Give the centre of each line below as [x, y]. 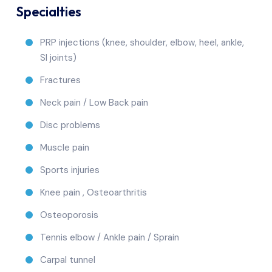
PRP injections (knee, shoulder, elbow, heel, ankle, [142, 42]
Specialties [49, 11]
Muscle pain [65, 147]
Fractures [60, 80]
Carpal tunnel [68, 260]
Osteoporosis [69, 215]
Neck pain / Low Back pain [94, 102]
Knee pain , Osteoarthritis [93, 192]
